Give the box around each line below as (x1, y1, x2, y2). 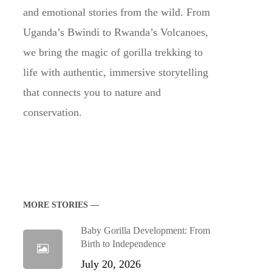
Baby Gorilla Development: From (80, 225, 210, 236)
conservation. (22, 106, 82, 118)
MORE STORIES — (22, 200, 99, 209)
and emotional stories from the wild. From (22, 6, 210, 18)
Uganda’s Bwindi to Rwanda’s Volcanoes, (22, 26, 208, 38)
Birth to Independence (80, 239, 166, 249)
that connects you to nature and (22, 86, 161, 98)
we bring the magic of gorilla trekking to (22, 46, 203, 58)
